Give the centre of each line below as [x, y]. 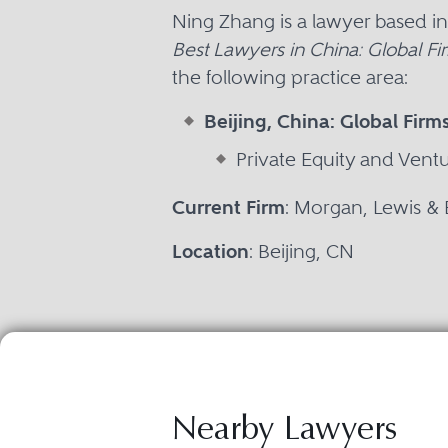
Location [210, 251]
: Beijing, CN [301, 251]
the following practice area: [290, 77]
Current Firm [228, 207]
